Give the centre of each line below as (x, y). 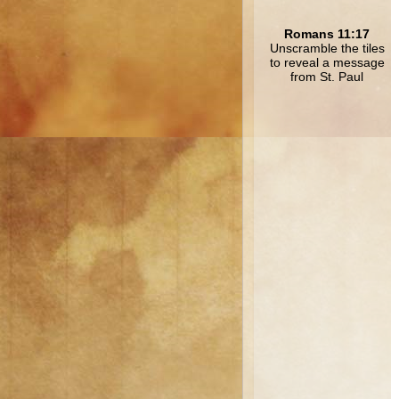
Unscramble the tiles (327, 48)
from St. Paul (327, 76)
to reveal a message (327, 62)
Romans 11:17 (327, 33)
